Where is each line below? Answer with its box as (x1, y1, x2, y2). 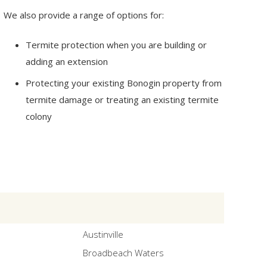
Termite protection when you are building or (26, 39, 207, 51)
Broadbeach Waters (83, 247, 164, 259)
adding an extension (26, 55, 108, 67)
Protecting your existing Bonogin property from (26, 76, 222, 89)
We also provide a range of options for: (3, 8, 164, 21)
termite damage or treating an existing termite (26, 93, 219, 105)
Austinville (83, 228, 123, 240)
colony (26, 110, 52, 122)
